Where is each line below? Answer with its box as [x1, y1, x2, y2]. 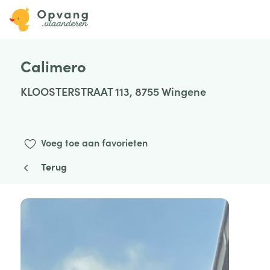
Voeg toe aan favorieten [40, 136, 148, 149]
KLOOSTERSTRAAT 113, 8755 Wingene [20, 83, 206, 99]
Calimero [20, 54, 86, 77]
